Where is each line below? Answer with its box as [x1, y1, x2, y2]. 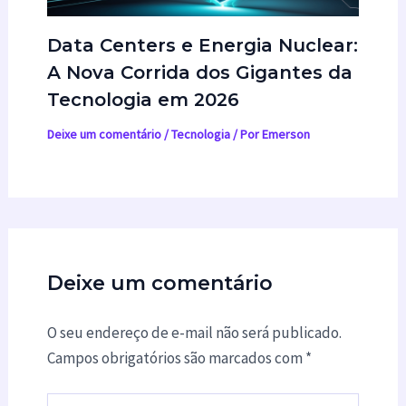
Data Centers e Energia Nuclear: [46, 34, 358, 56]
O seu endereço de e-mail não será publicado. [46, 322, 342, 343]
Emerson [261, 125, 310, 142]
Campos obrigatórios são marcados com [46, 347, 305, 368]
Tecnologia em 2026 [46, 88, 239, 111]
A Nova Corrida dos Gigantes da [46, 61, 353, 83]
